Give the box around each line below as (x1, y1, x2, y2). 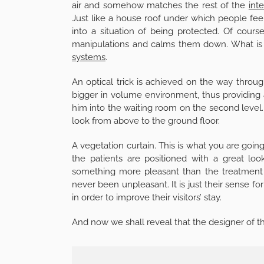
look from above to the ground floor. (72, 115, 220, 127)
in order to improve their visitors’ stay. (72, 192, 222, 203)
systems (72, 52, 105, 63)
